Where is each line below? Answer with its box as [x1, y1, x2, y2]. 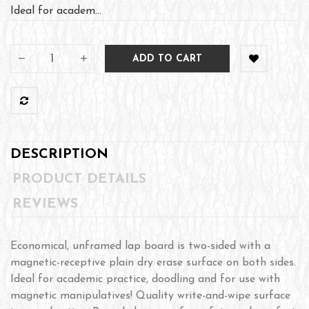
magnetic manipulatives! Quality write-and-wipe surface [10, 290, 290, 301]
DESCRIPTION [10, 148, 108, 161]
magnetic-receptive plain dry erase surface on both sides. [10, 257, 296, 268]
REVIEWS [12, 197, 79, 211]
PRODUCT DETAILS [12, 172, 147, 186]
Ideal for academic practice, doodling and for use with [10, 274, 280, 285]
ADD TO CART [132, 53, 202, 64]
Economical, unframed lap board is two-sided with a [10, 241, 270, 252]
